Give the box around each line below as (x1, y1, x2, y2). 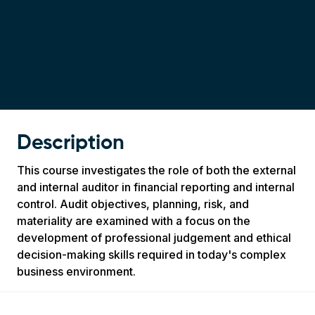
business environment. (17, 264, 136, 278)
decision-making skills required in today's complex (17, 247, 286, 262)
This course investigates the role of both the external (17, 163, 296, 177)
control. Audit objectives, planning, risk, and (17, 197, 249, 211)
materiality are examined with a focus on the (17, 214, 250, 228)
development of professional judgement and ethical (17, 231, 291, 245)
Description (17, 134, 124, 154)
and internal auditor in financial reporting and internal (17, 180, 295, 194)
